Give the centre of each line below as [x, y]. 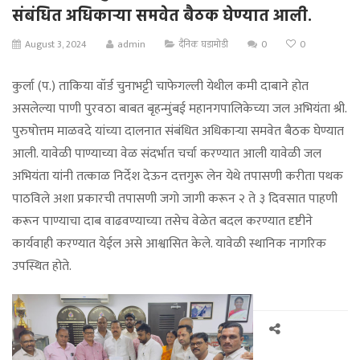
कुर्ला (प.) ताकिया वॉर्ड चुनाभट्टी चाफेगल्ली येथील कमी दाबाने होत [160, 87]
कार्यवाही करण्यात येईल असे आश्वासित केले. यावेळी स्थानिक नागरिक [169, 244]
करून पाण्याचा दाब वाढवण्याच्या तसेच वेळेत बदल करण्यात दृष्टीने [162, 222]
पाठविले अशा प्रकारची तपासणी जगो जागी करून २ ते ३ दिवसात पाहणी [175, 199]
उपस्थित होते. [42, 267]
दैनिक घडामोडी [204, 45]
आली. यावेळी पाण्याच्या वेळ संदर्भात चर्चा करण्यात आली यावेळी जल [167, 154]
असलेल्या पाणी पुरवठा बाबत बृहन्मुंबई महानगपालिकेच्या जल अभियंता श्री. [179, 109]
